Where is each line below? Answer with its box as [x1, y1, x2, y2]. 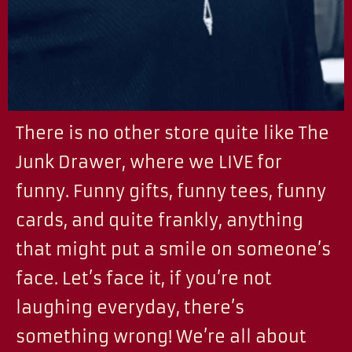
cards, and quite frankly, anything [16, 210, 303, 231]
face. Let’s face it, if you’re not [16, 268, 272, 289]
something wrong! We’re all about [16, 326, 306, 347]
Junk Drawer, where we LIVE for [16, 152, 282, 173]
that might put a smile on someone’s [16, 239, 331, 260]
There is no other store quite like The [16, 123, 329, 144]
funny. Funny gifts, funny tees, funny [16, 181, 326, 202]
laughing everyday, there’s [16, 297, 244, 318]
